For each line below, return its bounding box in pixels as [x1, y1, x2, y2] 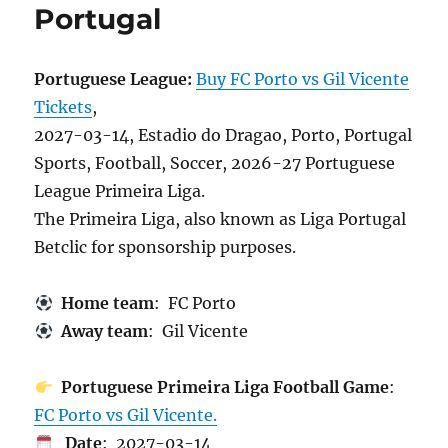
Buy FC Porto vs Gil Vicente [196, 69, 410, 90]
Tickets [34, 97, 93, 118]
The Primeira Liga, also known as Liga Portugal [34, 209, 407, 230]
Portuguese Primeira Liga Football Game [52, 377, 389, 398]
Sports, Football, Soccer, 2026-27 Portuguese [34, 153, 396, 174]
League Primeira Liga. [34, 181, 206, 202]
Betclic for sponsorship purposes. [34, 237, 297, 258]
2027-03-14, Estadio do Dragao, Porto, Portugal [34, 125, 413, 146]
